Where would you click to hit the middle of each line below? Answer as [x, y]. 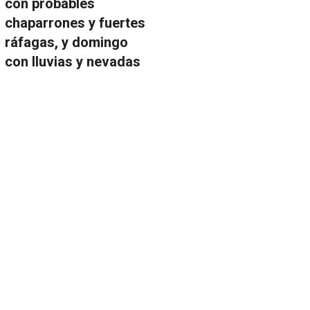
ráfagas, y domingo [66, 43]
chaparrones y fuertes [75, 23]
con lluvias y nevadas [72, 62]
